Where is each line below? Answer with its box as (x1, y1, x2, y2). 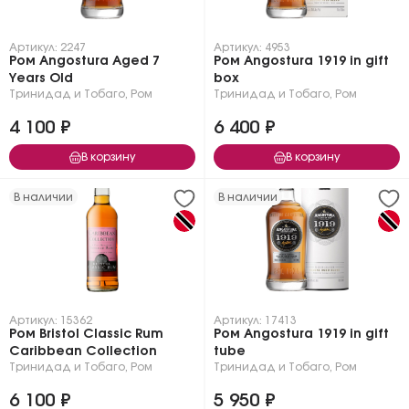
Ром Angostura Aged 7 (9, 55, 160, 68)
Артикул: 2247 (9, 42, 86, 53)
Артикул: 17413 (214, 315, 297, 326)
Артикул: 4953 (214, 42, 290, 53)
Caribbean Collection (9, 345, 157, 358)
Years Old (9, 72, 73, 85)
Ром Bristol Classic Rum (9, 328, 163, 341)
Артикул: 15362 (9, 315, 92, 326)
